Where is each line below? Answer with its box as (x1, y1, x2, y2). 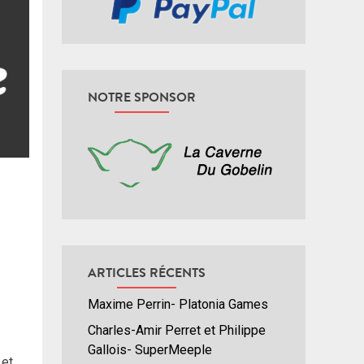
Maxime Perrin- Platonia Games (88, 297, 268, 313)
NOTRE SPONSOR (88, 87, 196, 106)
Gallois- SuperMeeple (88, 342, 212, 358)
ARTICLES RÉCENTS (88, 263, 206, 282)
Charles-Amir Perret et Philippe (88, 323, 266, 339)
